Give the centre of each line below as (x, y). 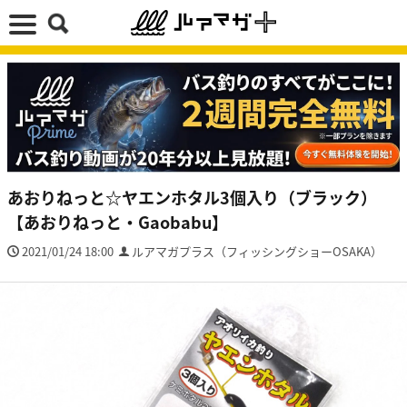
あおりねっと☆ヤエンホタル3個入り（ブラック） (192, 197)
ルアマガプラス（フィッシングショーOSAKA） (257, 251)
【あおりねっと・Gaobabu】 (118, 221)
